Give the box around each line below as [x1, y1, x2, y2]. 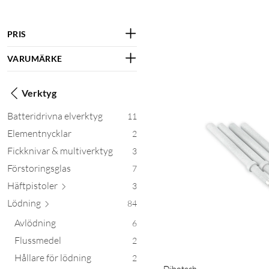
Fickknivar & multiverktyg [7, 144, 113, 157]
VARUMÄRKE [7, 53, 62, 64]
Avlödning [14, 216, 56, 229]
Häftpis [7, 179, 38, 192]
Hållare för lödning [14, 251, 91, 264]
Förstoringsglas [7, 162, 71, 174]
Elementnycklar [7, 127, 71, 139]
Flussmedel [14, 234, 61, 246]
